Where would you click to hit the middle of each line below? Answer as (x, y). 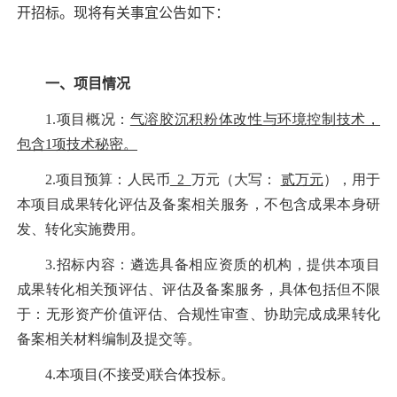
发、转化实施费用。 (81, 230)
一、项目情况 (88, 84)
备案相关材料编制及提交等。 (109, 339)
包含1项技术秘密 (70, 144)
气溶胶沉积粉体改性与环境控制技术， (255, 120)
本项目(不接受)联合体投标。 (145, 375)
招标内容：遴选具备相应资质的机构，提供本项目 (218, 265)
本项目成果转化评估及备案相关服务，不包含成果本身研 (198, 205)
